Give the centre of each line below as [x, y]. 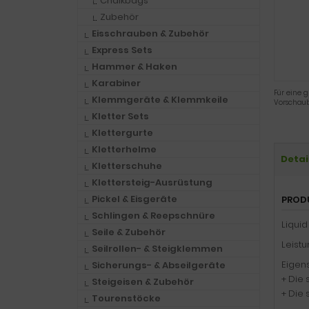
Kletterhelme [124, 149]
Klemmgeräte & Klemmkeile [160, 100]
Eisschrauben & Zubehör [150, 33]
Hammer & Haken [134, 67]
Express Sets [122, 50]
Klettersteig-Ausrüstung [152, 182]
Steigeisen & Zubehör [143, 282]
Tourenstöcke [126, 298]
